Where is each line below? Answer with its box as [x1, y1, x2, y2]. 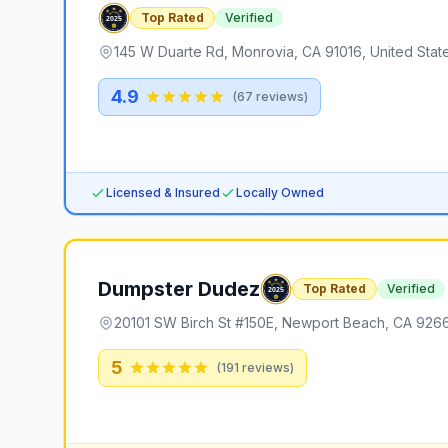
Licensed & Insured [106, 185, 220, 200]
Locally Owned [236, 185, 324, 200]
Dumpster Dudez [98, 277, 260, 301]
